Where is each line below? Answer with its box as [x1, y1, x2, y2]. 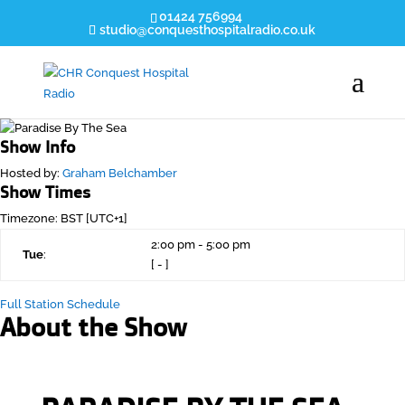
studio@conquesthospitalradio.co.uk [99, 22, 316, 37]
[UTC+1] [83, 212, 127, 225]
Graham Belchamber [62, 166, 177, 180]
